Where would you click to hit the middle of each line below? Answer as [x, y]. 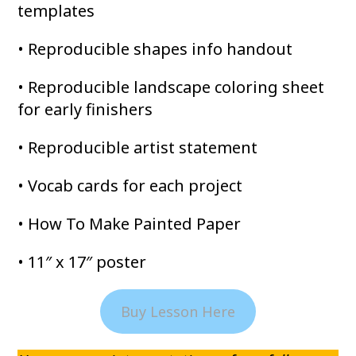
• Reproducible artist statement [138, 148]
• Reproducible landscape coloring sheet [171, 87]
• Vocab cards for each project [130, 186]
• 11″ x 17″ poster [82, 262]
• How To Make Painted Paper [130, 224]
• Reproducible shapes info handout [155, 49]
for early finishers [85, 110]
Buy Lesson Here [178, 312]
